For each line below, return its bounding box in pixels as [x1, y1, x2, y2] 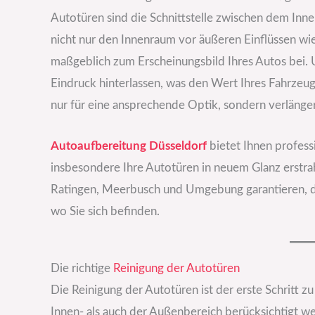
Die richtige [51, 262, 113, 274]
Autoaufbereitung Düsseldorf [51, 139, 207, 152]
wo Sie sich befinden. [51, 205, 160, 217]
